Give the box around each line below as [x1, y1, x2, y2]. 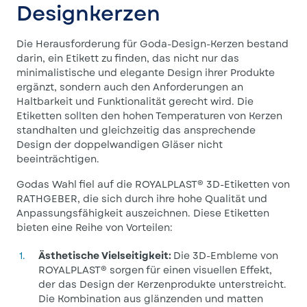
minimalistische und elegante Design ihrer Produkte [16, 66, 275, 79]
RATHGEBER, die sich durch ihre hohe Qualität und [16, 192, 267, 206]
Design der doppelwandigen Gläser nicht [16, 138, 223, 151]
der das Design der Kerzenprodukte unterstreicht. [38, 278, 286, 291]
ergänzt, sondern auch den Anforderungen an [16, 80, 243, 94]
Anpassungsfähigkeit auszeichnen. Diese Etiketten [16, 206, 269, 220]
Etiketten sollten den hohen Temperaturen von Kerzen [16, 109, 282, 123]
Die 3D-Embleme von [173, 249, 278, 262]
